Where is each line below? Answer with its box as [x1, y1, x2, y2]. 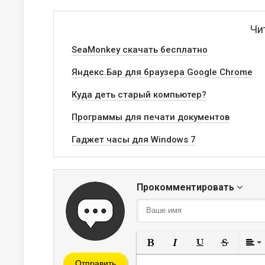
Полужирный [160, 253, 215, 263]
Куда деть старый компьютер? [72, 89, 206, 100]
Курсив [185, 253, 215, 263]
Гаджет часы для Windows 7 [72, 134, 196, 145]
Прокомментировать [137, 182, 237, 193]
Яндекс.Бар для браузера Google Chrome [72, 67, 253, 77]
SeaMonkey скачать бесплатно [72, 44, 208, 55]
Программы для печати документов [72, 112, 230, 122]
